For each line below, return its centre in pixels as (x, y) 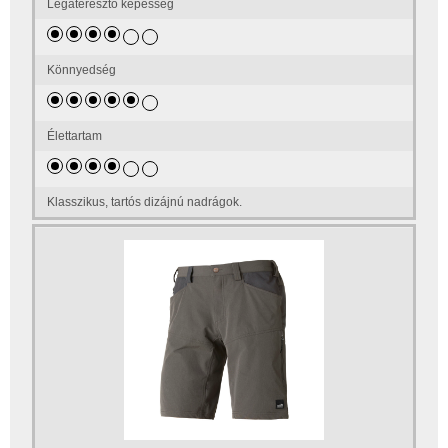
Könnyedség (82, 69)
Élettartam (75, 135)
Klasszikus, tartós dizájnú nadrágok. (145, 201)
